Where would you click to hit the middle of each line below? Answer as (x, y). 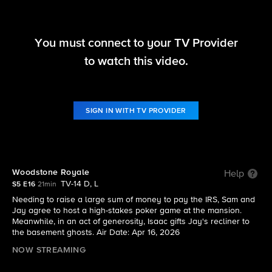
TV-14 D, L (80, 184)
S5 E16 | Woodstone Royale (136, 71)
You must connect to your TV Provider (136, 43)
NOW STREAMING (49, 250)
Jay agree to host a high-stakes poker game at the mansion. (127, 211)
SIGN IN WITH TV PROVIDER (136, 111)
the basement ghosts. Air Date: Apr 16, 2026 (96, 233)
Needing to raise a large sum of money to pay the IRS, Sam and (134, 200)
